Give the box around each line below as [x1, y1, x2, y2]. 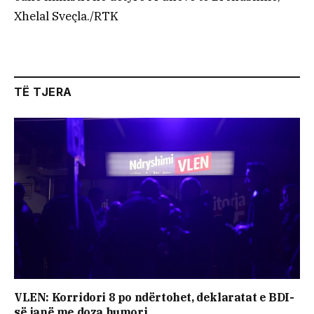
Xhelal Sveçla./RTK [14, 8, 118, 25]
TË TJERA [14, 85, 72, 100]
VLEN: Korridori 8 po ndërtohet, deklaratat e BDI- [14, 289, 294, 304]
